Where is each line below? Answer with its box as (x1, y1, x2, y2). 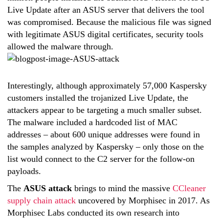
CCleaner (173, 183, 206, 193)
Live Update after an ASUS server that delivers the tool (7, 5, 204, 15)
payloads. (7, 166, 41, 176)
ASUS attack (23, 183, 72, 193)
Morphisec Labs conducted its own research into (7, 208, 179, 218)
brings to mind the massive (72, 183, 173, 193)
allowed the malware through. (7, 42, 113, 51)
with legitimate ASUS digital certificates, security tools (7, 29, 203, 39)
